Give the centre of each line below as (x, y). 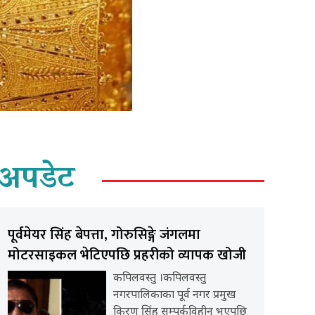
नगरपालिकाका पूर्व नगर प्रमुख (174, 295)
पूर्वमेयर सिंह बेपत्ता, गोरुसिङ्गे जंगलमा (104, 234)
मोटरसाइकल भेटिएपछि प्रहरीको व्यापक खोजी (127, 255)
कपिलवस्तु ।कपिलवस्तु (159, 278)
